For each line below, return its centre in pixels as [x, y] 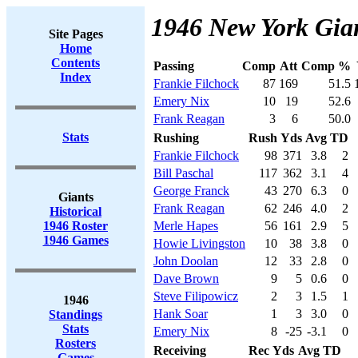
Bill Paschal [183, 173]
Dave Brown [186, 278]
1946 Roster [76, 226]
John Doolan [186, 261]
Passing [174, 66]
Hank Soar [181, 314]
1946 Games [76, 240]
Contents [76, 63]
